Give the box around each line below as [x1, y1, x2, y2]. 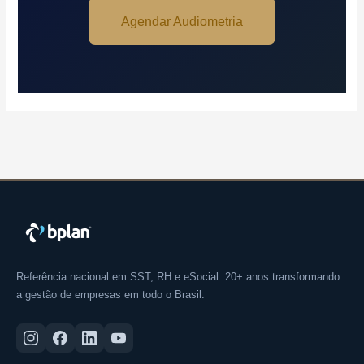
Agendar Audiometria [121, 14, 243, 29]
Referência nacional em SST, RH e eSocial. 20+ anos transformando [16, 271, 340, 283]
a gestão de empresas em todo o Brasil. [16, 288, 205, 301]
